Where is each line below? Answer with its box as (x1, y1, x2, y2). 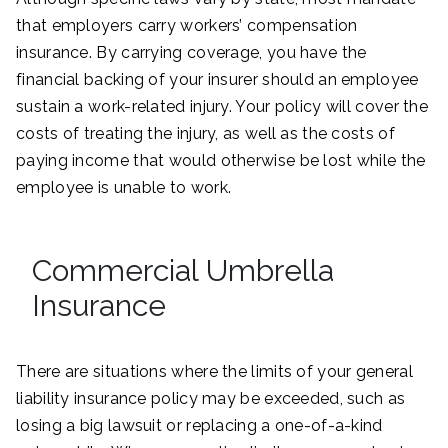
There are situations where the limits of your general (16, 361, 413, 381)
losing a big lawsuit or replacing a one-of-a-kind (16, 415, 383, 435)
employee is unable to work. (16, 177, 232, 197)
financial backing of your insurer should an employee (16, 69, 419, 89)
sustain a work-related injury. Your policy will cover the (16, 96, 429, 116)
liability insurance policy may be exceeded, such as (16, 388, 406, 408)
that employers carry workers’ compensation (16, 15, 358, 35)
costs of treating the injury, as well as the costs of (16, 123, 395, 143)
